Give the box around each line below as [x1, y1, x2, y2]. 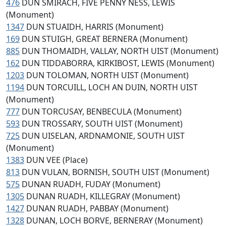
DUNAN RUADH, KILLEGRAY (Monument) [26, 191, 180, 202]
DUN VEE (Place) [26, 154, 88, 165]
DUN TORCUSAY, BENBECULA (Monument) [22, 106, 182, 117]
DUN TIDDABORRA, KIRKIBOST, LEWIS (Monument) [22, 58, 214, 69]
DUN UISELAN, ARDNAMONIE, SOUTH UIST [22, 130, 185, 141]
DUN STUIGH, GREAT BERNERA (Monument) [22, 33, 188, 44]
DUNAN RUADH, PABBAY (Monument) [26, 203, 168, 214]
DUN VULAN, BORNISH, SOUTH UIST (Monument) [22, 166, 209, 178]
